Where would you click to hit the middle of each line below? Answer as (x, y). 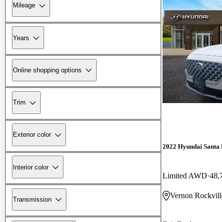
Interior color (31, 167)
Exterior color (32, 135)
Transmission (32, 199)
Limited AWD (185, 175)
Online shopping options (47, 70)
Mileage (24, 5)
